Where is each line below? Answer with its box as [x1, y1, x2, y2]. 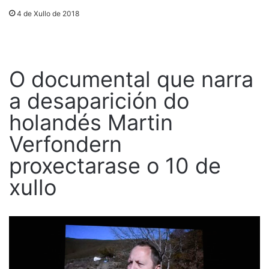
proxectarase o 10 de [9, 153, 221, 180]
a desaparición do [9, 88, 189, 115]
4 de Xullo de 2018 [17, 9, 79, 19]
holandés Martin [9, 109, 173, 136]
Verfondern [9, 131, 122, 158]
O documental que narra [9, 66, 253, 93]
